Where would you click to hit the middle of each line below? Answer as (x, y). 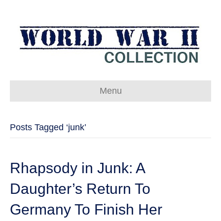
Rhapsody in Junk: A (77, 168)
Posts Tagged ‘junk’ (48, 127)
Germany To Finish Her (86, 209)
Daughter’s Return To (80, 189)
